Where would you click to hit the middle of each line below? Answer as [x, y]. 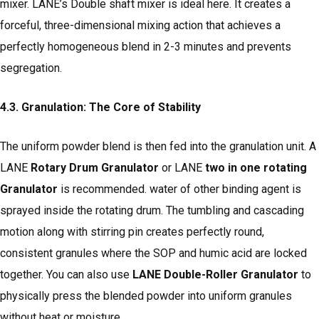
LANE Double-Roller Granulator [215, 275]
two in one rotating [256, 168]
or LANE [182, 168]
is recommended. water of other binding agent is [179, 189]
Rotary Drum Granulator [95, 168]
